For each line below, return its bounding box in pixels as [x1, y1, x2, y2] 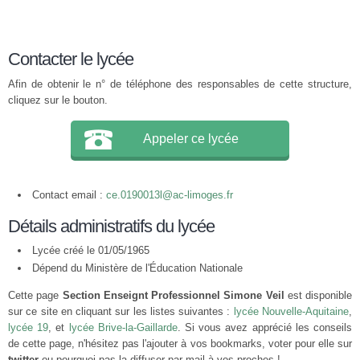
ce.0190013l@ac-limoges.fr [106, 189, 233, 201]
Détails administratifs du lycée [8, 216, 215, 236]
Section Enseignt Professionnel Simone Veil [62, 289, 284, 301]
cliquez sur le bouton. [8, 94, 108, 106]
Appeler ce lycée [143, 132, 239, 145]
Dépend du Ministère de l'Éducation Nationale [32, 262, 243, 274]
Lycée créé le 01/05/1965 [32, 244, 149, 256]
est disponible [284, 289, 352, 301]
